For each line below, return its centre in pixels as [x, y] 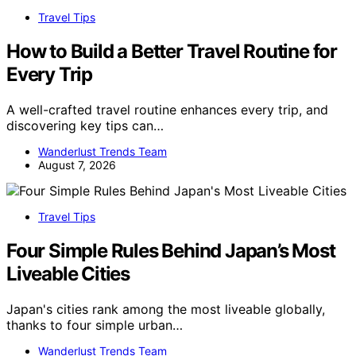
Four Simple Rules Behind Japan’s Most [171, 250]
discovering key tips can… [85, 125]
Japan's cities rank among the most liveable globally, [166, 309]
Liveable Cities [68, 273]
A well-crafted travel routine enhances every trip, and [167, 109]
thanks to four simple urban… [95, 325]
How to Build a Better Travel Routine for [172, 51]
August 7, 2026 [77, 164]
